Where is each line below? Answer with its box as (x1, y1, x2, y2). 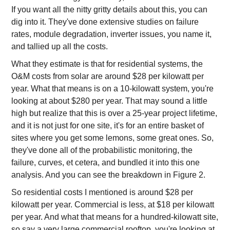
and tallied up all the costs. (11, 42, 108, 51)
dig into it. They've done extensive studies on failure (11, 17, 199, 26)
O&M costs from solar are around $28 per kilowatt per (11, 72, 204, 81)
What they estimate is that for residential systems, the (11, 60, 203, 68)
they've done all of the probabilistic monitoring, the (11, 146, 193, 155)
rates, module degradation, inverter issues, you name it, (11, 30, 212, 39)
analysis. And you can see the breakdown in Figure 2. (11, 170, 206, 179)
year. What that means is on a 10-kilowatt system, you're (11, 84, 214, 93)
